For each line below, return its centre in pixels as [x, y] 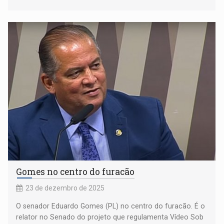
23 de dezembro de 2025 [65, 188]
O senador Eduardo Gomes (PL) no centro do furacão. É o [111, 206]
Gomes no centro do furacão [75, 171]
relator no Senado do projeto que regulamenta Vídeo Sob [110, 217]
